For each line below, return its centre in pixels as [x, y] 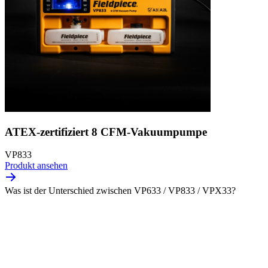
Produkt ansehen [36, 166]
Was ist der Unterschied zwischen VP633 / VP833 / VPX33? [120, 191]
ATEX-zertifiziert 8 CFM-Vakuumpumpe [106, 132]
